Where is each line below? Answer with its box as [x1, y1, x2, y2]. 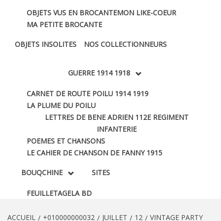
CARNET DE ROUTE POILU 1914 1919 [27, 88, 148, 98]
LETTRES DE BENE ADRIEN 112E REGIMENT [44, 112, 188, 122]
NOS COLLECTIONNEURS [84, 39, 167, 49]
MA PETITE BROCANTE [27, 19, 102, 29]
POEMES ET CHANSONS [27, 136, 105, 146]
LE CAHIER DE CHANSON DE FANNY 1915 [27, 147, 162, 157]
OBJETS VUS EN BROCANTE [27, 7, 117, 17]
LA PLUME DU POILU [27, 100, 96, 110]
